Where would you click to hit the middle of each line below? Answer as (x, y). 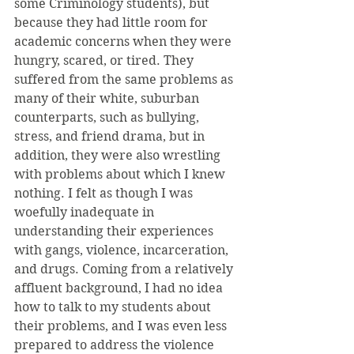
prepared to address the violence (116, 345)
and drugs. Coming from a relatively (125, 269)
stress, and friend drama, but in (111, 136)
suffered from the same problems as (125, 79)
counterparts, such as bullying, (108, 117)
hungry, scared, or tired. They (105, 60)
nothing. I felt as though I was (105, 193)
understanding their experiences (115, 231)
